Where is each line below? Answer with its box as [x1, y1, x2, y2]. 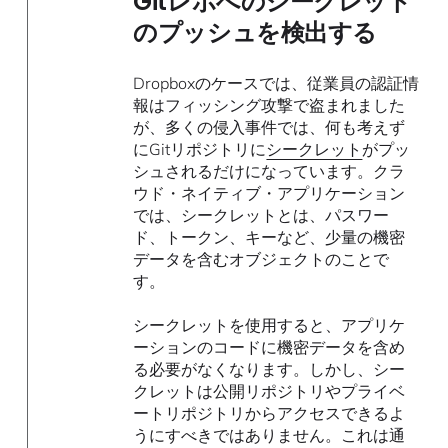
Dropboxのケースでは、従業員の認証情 [133, 73, 420, 94]
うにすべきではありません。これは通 [133, 425, 406, 446]
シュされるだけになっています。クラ [133, 161, 406, 182]
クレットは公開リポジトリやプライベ [133, 381, 406, 402]
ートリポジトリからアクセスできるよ [133, 403, 406, 424]
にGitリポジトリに [133, 139, 267, 160]
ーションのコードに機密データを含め [133, 337, 406, 358]
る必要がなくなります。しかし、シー [133, 359, 406, 380]
